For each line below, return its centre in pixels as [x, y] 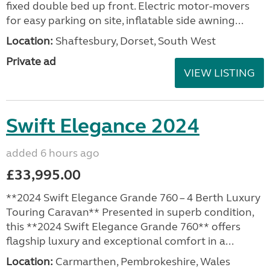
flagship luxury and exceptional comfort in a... [120, 241]
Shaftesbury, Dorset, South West [134, 41]
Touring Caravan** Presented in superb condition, [130, 212]
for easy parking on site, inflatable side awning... [125, 20]
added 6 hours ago [53, 153]
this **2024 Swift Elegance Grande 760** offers [123, 227]
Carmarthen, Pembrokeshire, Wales [142, 262]
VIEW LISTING [219, 73]
